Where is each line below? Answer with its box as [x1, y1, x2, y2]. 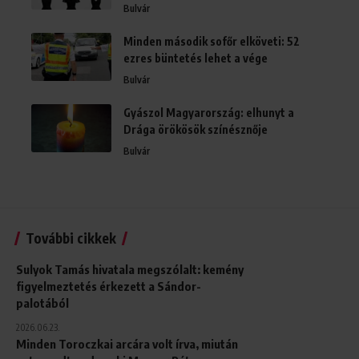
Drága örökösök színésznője [123, 123, 268, 137]
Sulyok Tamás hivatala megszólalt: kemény [16, 262, 244, 277]
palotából [16, 296, 69, 311]
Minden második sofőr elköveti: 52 [123, 34, 300, 49]
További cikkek [26, 229, 116, 248]
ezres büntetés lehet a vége [123, 51, 268, 66]
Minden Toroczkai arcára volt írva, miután [16, 337, 238, 352]
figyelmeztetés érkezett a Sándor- [16, 279, 201, 294]
